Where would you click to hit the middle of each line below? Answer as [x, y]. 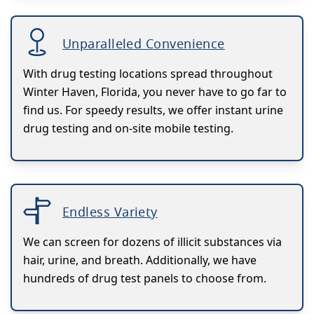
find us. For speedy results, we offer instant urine [153, 110]
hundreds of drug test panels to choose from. [145, 279]
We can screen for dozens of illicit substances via [152, 242]
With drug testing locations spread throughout [148, 74]
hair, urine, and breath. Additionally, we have [140, 260]
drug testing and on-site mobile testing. [128, 129]
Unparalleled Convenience [144, 44]
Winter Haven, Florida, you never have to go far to [155, 92]
